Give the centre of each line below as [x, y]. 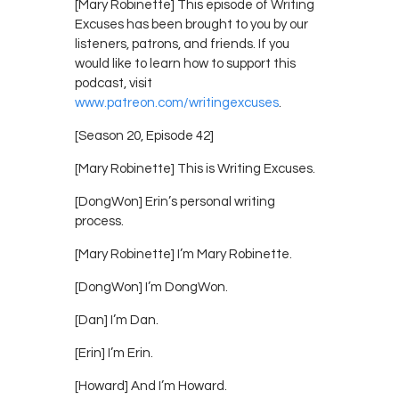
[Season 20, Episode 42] [144, 135]
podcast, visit [114, 83]
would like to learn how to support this [185, 63]
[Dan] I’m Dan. [117, 320]
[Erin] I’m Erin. [114, 353]
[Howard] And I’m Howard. [151, 386]
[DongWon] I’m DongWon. [151, 287]
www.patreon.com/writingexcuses [177, 102]
